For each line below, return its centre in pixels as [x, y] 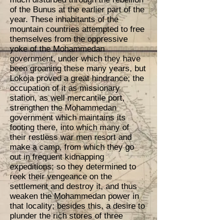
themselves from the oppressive [69, 39]
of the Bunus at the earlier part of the [77, 10]
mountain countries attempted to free [77, 29]
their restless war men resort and [71, 137]
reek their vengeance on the [61, 177]
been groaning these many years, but [78, 69]
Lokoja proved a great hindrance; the [77, 78]
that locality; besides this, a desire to [77, 206]
